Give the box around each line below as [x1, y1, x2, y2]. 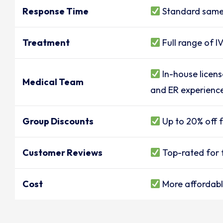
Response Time [22, 5, 89, 17]
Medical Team [22, 76, 84, 88]
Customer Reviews [22, 147, 103, 159]
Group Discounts [22, 115, 94, 127]
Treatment [22, 37, 70, 49]
